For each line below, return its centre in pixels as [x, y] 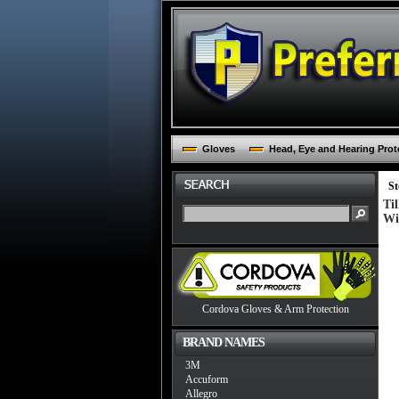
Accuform [207, 379]
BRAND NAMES [224, 342]
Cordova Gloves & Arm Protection [275, 309]
